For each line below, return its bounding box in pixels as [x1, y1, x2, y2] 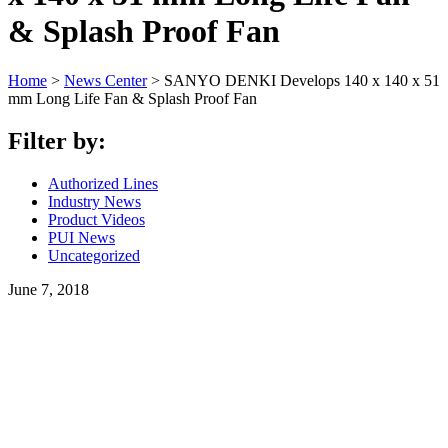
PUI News [48, 228, 115, 246]
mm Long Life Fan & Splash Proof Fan [8, 89, 257, 107]
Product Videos [48, 210, 145, 228]
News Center [64, 71, 147, 89]
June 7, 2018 [8, 280, 89, 298]
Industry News [48, 192, 141, 210]
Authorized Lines [48, 174, 158, 192]
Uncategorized [48, 246, 140, 264]
